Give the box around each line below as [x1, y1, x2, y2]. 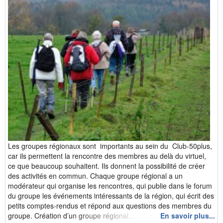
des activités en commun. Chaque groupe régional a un [8, 170, 183, 181]
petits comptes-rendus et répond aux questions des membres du [8, 200, 212, 211]
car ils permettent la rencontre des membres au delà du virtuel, [8, 150, 206, 161]
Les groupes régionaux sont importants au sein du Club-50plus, [8, 140, 212, 151]
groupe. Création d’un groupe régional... [8, 210, 134, 221]
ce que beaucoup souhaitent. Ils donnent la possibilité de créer [8, 160, 205, 171]
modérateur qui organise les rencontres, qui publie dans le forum [8, 180, 212, 191]
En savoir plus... [160, 210, 215, 221]
